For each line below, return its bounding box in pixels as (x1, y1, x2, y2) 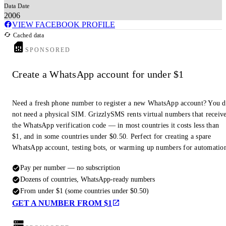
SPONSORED (25, 46, 71, 53)
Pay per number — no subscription (20, 163, 120, 172)
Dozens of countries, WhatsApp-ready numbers (20, 175, 155, 184)
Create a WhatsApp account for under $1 (12, 69, 184, 80)
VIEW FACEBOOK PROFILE (12, 20, 115, 29)
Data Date (4, 2, 30, 10)
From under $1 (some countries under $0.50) (20, 187, 149, 195)
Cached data (11, 31, 44, 39)
